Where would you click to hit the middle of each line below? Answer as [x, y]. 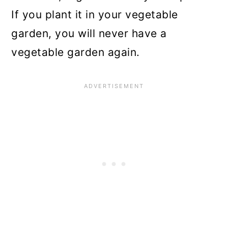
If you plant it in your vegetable [95, 14]
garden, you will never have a [89, 33]
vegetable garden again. [76, 52]
